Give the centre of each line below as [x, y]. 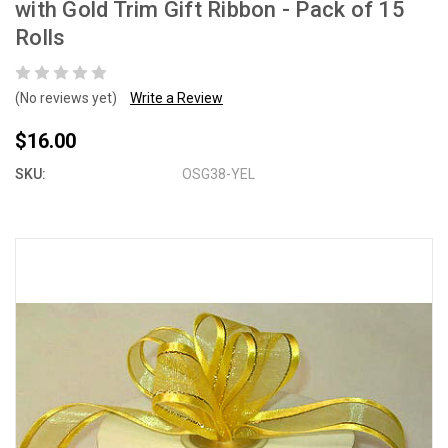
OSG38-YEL [219, 174]
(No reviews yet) [66, 98]
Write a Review [176, 98]
